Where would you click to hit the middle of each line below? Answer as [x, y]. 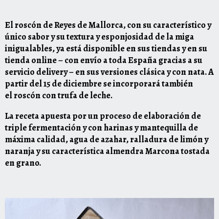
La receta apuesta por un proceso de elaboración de [103, 116]
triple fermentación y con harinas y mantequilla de [101, 128]
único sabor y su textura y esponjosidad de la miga [99, 37]
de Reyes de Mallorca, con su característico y [126, 25]
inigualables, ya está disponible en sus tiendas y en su [106, 48]
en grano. [23, 163]
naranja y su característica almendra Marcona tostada [107, 151]
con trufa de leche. [77, 95]
